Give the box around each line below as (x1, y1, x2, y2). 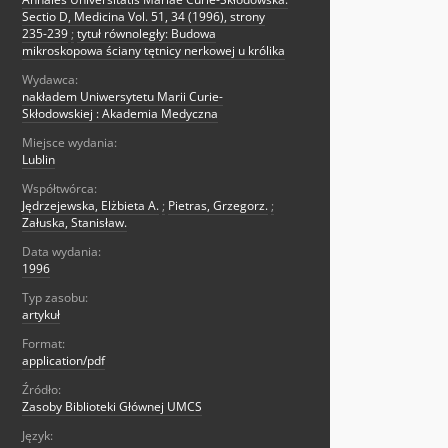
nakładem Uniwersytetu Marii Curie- (22, 88, 223, 106)
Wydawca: (22, 71, 78, 89)
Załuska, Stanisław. (22, 214, 127, 232)
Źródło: (22, 381, 61, 399)
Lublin (22, 151, 55, 169)
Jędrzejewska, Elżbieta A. (22, 197, 159, 215)
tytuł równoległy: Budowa (77, 25, 216, 43)
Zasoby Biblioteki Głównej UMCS (22, 398, 202, 416)
